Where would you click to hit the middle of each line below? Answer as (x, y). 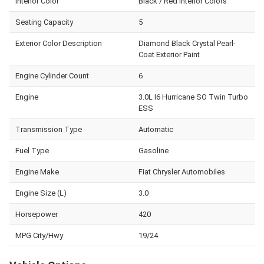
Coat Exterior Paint (169, 54)
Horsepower (37, 214)
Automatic (156, 129)
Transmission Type (49, 129)
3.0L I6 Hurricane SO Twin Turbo (193, 97)
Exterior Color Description (59, 43)
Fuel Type (32, 150)
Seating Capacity (44, 22)
